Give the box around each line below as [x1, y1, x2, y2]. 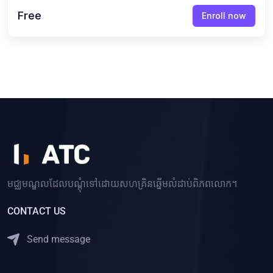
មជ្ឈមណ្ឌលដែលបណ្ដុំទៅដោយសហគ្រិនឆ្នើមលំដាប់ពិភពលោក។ [7, 177, 237, 190]
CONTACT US [7, 205, 66, 217]
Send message [24, 233, 90, 245]
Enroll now [202, 10, 246, 21]
